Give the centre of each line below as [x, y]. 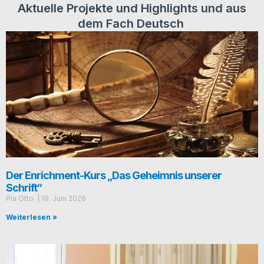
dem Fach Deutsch [132, 24]
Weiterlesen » [32, 217]
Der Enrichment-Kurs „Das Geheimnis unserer [114, 176]
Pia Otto [21, 199]
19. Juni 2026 [64, 199]
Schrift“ [25, 188]
